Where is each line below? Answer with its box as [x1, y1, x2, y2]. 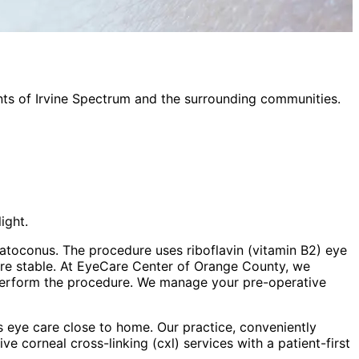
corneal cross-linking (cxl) [22, 334, 179, 351]
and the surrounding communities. [131, 90, 341, 107]
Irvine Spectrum [35, 90, 131, 107]
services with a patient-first [179, 334, 350, 351]
